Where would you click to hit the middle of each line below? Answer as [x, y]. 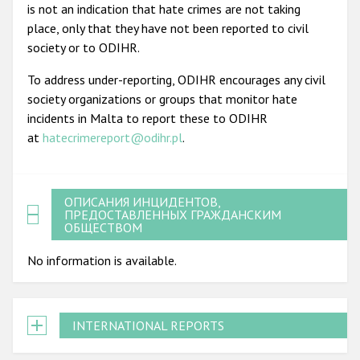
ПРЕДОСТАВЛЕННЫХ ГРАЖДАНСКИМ [173, 214]
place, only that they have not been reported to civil [168, 28]
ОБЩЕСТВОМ [104, 227]
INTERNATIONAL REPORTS [148, 325]
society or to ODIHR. [85, 47]
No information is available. [102, 260]
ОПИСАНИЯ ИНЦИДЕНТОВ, [143, 201]
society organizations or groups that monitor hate [162, 98]
